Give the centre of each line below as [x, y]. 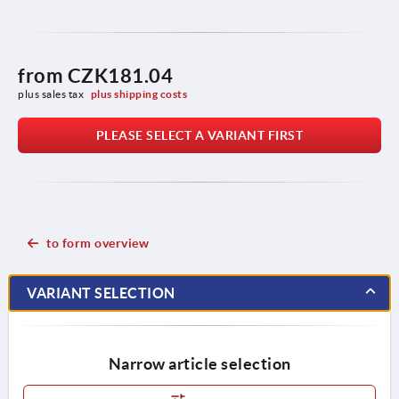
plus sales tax [52, 94]
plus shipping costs [139, 94]
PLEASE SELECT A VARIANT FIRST [199, 135]
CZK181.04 [120, 75]
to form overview [98, 243]
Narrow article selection [199, 363]
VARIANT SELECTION [101, 293]
